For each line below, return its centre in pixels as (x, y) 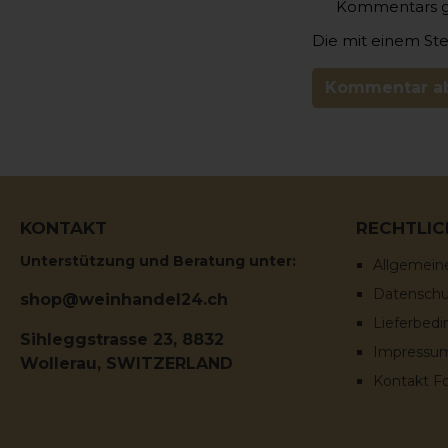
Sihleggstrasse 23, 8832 (122, 339)
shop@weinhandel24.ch (124, 299)
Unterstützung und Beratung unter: (158, 260)
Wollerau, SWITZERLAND (126, 363)
